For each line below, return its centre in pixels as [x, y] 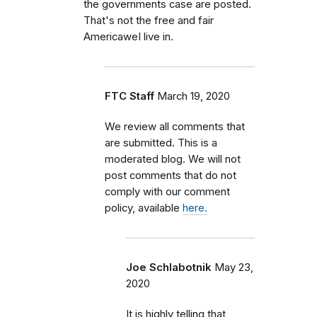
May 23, [234, 267]
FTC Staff [129, 96]
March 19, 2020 [194, 96]
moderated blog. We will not [173, 159]
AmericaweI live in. [128, 36]
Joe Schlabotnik [169, 267]
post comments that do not [171, 175]
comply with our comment [167, 191]
